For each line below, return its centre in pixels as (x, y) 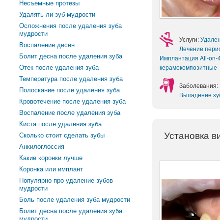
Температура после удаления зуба (71, 79)
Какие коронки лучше (51, 158)
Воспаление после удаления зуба (70, 113)
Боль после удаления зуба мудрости (75, 200)
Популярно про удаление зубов (66, 180)
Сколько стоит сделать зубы (62, 135)
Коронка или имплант (51, 169)
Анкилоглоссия (42, 147)
